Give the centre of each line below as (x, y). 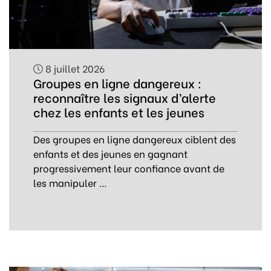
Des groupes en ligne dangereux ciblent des (135, 139)
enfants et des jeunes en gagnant (110, 153)
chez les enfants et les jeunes (119, 112)
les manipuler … (70, 182)
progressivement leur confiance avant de (129, 168)
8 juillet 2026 (74, 68)
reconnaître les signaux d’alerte (125, 97)
